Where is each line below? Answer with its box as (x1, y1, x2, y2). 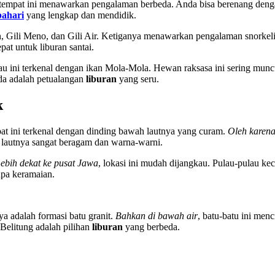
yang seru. (117, 74, 159, 85)
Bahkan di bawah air (115, 210, 198, 221)
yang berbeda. (123, 221, 180, 232)
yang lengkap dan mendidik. (24, 10, 136, 21)
